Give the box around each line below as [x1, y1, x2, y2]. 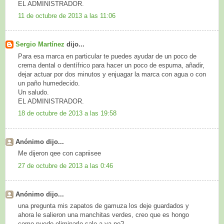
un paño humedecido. [18, 79, 80, 87]
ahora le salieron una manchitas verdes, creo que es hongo [18, 211, 189, 219]
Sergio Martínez [15, 40, 66, 48]
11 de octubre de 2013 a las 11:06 [18, 12, 115, 20]
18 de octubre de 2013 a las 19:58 [18, 109, 116, 117]
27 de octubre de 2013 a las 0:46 [18, 161, 113, 169]
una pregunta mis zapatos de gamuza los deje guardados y [18, 202, 189, 210]
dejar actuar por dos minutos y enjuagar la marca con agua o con [18, 70, 206, 78]
